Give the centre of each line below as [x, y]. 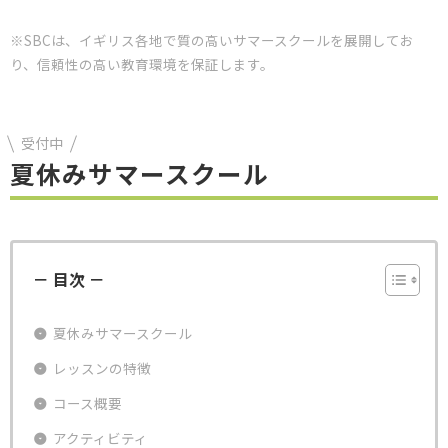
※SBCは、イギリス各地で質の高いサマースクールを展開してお [212, 40]
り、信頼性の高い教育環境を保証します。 [142, 64]
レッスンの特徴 [101, 367]
